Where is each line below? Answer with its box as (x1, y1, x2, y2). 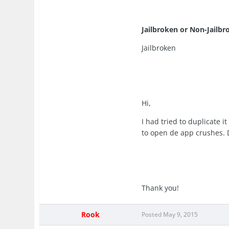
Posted (142, 210, 164, 219)
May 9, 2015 (163, 210, 198, 219)
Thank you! (142, 183, 179, 193)
